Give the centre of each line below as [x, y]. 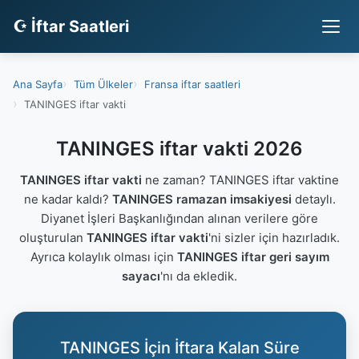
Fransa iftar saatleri [192, 84]
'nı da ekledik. [199, 276]
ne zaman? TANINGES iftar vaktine [240, 180]
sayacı [141, 276]
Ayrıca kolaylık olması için [103, 257]
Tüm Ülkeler [103, 84]
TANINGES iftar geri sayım [253, 257]
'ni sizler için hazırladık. [274, 238]
